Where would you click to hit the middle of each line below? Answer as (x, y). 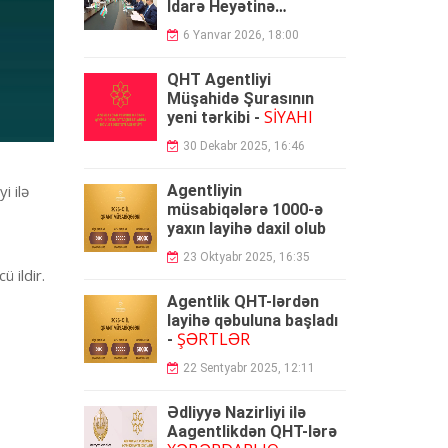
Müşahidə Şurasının (240, 98)
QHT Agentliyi (218, 79)
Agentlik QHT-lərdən (242, 301)
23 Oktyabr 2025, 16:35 (246, 257)
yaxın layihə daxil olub (246, 228)
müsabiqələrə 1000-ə (244, 209)
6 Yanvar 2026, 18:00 (240, 35)
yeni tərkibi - (215, 117)
